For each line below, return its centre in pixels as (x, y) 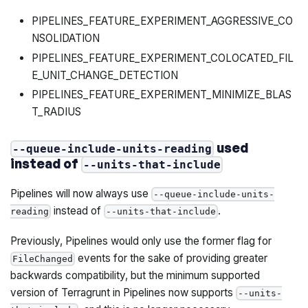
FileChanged (43, 259)
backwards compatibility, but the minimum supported (135, 275)
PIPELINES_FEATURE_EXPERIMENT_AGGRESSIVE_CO (162, 21)
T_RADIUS (56, 112)
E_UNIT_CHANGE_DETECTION (104, 75)
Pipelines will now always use (81, 193)
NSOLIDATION (65, 38)
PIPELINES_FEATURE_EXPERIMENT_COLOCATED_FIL (162, 58)
